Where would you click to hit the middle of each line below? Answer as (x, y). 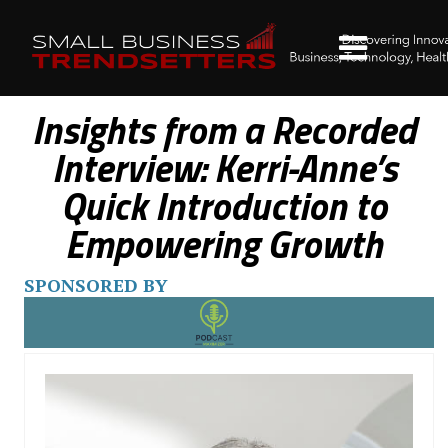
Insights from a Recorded (224, 130)
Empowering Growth (224, 244)
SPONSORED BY (96, 285)
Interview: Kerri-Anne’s (224, 168)
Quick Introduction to (224, 206)
